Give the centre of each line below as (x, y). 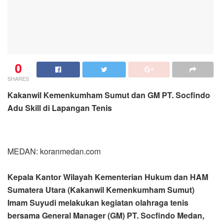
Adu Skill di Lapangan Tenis (60, 108)
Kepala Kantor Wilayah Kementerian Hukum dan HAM (108, 177)
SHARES (18, 79)
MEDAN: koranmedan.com (54, 151)
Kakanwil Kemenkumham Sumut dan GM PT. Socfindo (109, 95)
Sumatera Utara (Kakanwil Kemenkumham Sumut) (101, 190)
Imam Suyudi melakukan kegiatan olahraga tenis (98, 203)
